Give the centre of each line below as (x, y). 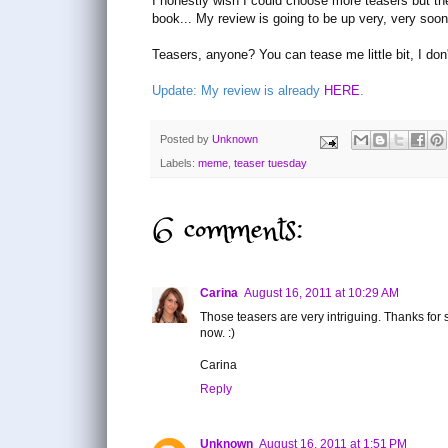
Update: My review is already (238, 90)
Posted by (186, 138)
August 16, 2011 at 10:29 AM (321, 292)
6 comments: (227, 230)
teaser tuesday (270, 163)
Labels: (179, 163)
